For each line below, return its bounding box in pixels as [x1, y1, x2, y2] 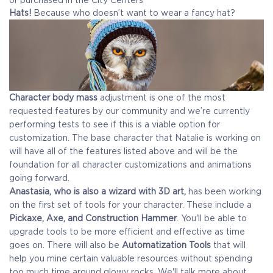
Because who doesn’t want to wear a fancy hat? [31, 7, 235, 18]
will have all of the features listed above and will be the [9, 146, 238, 156]
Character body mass [9, 93, 97, 102]
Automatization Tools [122, 240, 211, 250]
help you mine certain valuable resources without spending [9, 253, 252, 263]
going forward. [9, 173, 69, 183]
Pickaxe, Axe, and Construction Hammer [9, 213, 177, 223]
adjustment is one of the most [97, 93, 225, 102]
